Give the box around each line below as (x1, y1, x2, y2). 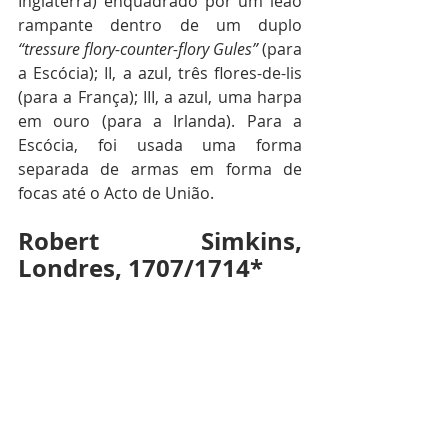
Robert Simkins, (18, 223, 302, 258)
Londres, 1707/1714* (18, 250, 263, 285)
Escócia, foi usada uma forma (18, 133, 302, 156)
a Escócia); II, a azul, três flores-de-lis (18, 61, 302, 84)
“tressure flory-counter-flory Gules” (18, 37, 258, 60)
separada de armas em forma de (18, 157, 302, 180)
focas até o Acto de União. (18, 181, 214, 204)
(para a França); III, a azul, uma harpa (18, 85, 302, 108)
